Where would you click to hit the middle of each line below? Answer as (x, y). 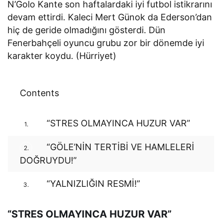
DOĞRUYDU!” (48, 161)
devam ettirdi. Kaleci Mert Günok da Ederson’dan (110, 17)
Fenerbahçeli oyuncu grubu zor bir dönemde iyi (106, 43)
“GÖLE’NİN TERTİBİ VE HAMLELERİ (119, 147)
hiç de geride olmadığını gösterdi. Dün (87, 30)
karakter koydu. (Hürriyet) (62, 56)
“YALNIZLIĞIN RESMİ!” (92, 184)
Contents (39, 93)
